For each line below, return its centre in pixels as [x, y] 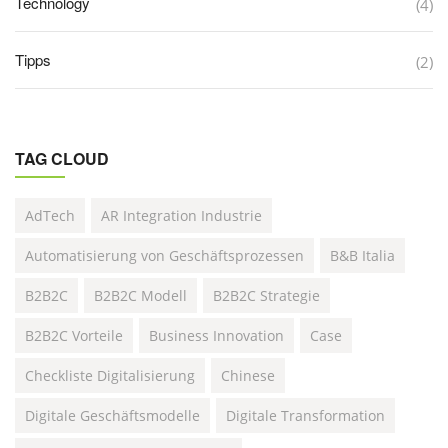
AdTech [50, 215]
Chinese [248, 375]
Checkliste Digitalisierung [110, 375]
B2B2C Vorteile [74, 335]
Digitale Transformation [305, 415]
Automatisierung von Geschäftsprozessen [164, 255]
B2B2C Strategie [266, 295]
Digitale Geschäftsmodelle [112, 415]
